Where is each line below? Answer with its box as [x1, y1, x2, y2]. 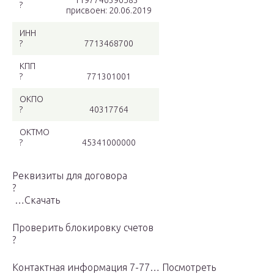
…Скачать [12, 194, 60, 206]
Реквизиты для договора [12, 170, 130, 182]
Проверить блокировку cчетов [12, 222, 156, 234]
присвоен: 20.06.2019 [66, 6, 152, 16]
